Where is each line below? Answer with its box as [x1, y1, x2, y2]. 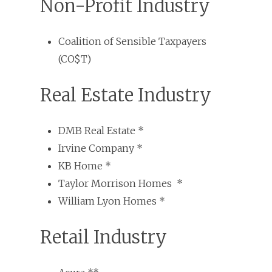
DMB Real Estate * [58, 124, 144, 137]
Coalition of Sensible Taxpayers [58, 35, 206, 47]
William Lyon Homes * [58, 194, 165, 207]
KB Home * [58, 159, 111, 172]
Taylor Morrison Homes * [58, 177, 183, 189]
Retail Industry [40, 225, 167, 248]
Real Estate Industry [40, 83, 211, 106]
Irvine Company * [58, 141, 143, 154]
